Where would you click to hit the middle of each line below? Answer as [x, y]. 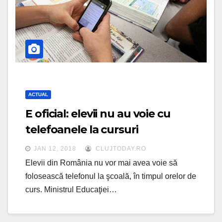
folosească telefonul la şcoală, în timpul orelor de [111, 176]
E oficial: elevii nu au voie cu [98, 113]
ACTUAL [38, 94]
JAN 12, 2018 [55, 148]
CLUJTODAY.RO [120, 148]
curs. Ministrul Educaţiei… [71, 189]
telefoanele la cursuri [82, 129]
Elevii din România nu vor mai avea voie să [101, 163]
